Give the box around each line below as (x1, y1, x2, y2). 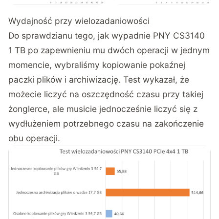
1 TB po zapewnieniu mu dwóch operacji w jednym (8, 44, 210, 55)
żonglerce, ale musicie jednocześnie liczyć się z (8, 103, 198, 114)
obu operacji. (8, 132, 61, 143)
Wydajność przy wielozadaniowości (8, 15, 150, 26)
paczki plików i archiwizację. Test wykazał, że (8, 74, 190, 85)
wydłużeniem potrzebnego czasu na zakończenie (8, 118, 204, 129)
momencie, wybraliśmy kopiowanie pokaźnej (8, 59, 186, 70)
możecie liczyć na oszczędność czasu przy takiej (8, 88, 204, 99)
